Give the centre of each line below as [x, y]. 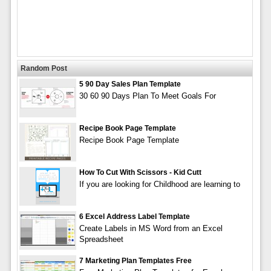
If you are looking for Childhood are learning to [159, 184]
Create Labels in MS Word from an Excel [151, 229]
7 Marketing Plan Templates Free [135, 261]
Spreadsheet [101, 240]
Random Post [44, 69]
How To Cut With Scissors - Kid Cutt [140, 173]
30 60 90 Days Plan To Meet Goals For [147, 96]
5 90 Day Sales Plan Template [130, 84]
